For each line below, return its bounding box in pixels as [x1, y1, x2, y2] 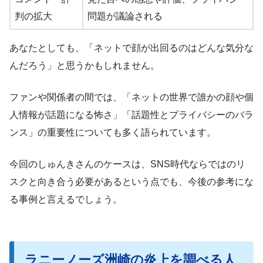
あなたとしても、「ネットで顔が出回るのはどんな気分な [9, 43, 254, 53]
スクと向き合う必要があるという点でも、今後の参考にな [9, 177, 254, 187]
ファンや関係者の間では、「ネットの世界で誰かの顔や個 [9, 92, 254, 103]
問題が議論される [87, 11, 163, 22]
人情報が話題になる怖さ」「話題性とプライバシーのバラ [9, 110, 254, 120]
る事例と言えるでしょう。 [9, 194, 122, 205]
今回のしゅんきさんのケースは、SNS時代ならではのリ [9, 159, 245, 170]
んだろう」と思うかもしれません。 [9, 60, 160, 71]
